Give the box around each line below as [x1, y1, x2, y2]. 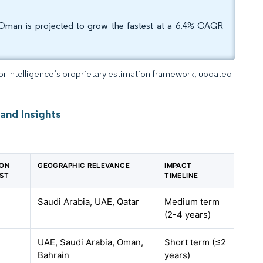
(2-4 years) [164, 209, 211, 220]
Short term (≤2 [164, 237, 227, 248]
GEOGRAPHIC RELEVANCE [38, 161, 130, 170]
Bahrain [38, 249, 70, 261]
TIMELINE [164, 171, 198, 180]
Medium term [164, 196, 220, 207]
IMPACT [164, 161, 192, 170]
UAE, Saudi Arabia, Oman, [38, 237, 144, 248]
